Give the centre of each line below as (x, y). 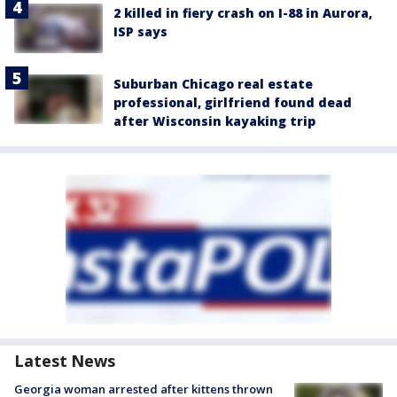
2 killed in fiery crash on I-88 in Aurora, (243, 12)
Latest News (65, 361)
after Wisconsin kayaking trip (214, 121)
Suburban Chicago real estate (213, 84)
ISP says (140, 31)
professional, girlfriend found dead (233, 102)
